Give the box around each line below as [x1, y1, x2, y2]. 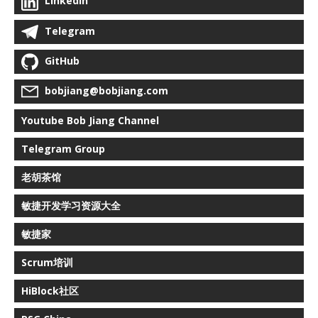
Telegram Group [21, 142, 105, 156]
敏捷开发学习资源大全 [21, 199, 121, 213]
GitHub [45, 53, 79, 67]
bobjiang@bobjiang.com [45, 84, 168, 98]
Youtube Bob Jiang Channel [21, 114, 159, 128]
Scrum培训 [21, 256, 73, 270]
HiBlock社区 [21, 284, 79, 298]
